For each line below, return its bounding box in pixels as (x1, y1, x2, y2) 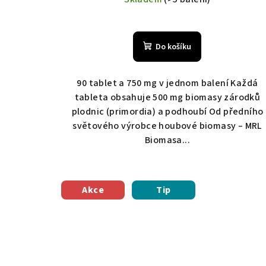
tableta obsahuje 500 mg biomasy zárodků (74, 91, 261, 104)
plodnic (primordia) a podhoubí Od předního (71, 105, 264, 119)
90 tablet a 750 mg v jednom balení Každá (77, 77, 258, 90)
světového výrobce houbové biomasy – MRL (72, 119, 262, 133)
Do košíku (156, 41, 192, 53)
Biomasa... (144, 134, 190, 147)
